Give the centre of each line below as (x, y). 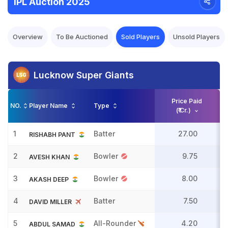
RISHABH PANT (52, 135)
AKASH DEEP (49, 180)
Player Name (49, 106)
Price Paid (187, 101)
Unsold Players (196, 37)
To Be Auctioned (82, 37)
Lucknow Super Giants (84, 75)
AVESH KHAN (49, 157)
